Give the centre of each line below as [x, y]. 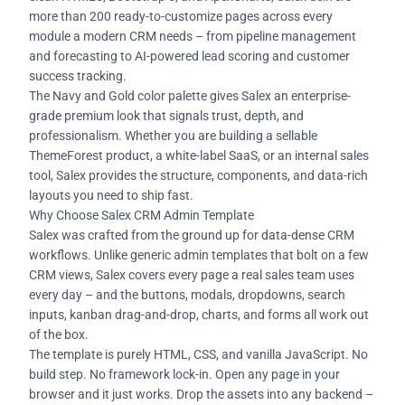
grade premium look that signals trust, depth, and [166, 115]
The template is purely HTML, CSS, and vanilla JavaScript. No [198, 354]
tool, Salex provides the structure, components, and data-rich [198, 175]
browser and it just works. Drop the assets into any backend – [201, 394]
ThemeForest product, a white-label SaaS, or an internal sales [199, 155]
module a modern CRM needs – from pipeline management [193, 36]
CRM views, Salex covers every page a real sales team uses [192, 274]
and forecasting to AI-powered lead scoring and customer [189, 56]
